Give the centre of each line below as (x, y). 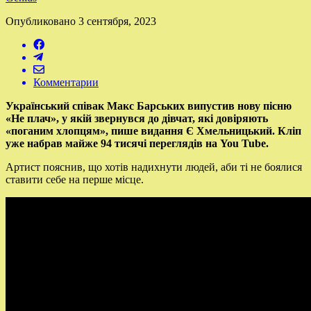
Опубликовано (41, 21)
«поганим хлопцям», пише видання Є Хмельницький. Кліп (153, 131)
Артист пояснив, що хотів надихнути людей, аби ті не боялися (154, 167)
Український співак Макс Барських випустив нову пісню (149, 106)
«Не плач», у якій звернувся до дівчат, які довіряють (137, 118)
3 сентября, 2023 (117, 21)
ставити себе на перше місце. (75, 179)
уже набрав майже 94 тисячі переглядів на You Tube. (137, 143)
